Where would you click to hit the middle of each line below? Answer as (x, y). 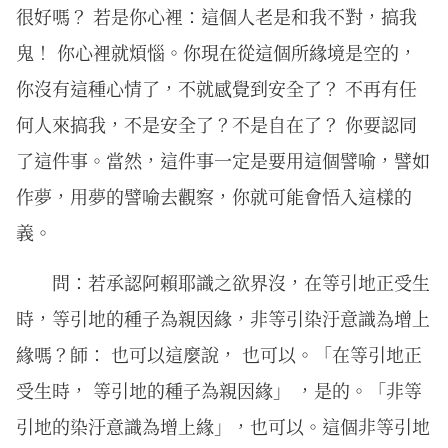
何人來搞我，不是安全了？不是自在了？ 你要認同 (216, 123)
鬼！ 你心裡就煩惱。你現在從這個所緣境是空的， (216, 51)
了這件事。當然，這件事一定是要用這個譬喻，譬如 (223, 159)
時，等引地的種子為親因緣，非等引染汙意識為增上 (223, 317)
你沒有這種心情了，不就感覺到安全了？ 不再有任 (216, 87)
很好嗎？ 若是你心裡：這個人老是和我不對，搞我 (216, 15)
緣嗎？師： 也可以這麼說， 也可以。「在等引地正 (219, 353)
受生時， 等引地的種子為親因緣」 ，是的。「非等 (219, 389)
